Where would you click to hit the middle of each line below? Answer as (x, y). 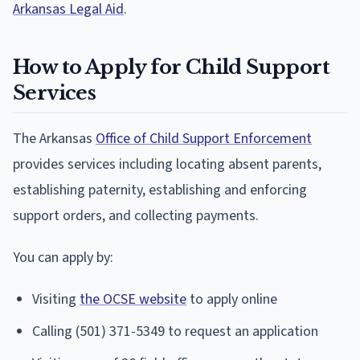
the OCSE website (133, 299)
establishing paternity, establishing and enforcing (160, 190)
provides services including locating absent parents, (167, 164)
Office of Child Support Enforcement (204, 138)
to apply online (232, 299)
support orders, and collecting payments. (136, 215)
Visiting (56, 299)
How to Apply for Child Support (171, 67)
